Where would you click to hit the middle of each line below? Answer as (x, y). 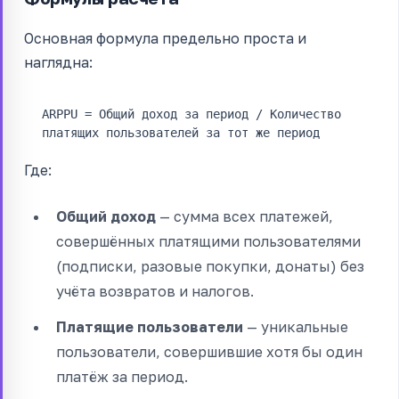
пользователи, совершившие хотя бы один (209, 351)
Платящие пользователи (150, 326)
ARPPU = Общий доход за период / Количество (191, 114)
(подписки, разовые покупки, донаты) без (210, 266)
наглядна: (58, 62)
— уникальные (296, 326)
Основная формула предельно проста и (165, 38)
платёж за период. (122, 376)
